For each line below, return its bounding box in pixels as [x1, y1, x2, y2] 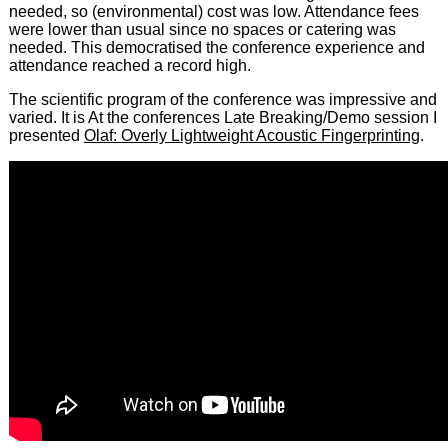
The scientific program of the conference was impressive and [8, 91, 437, 109]
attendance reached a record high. [8, 57, 251, 75]
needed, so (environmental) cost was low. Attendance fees [8, 3, 419, 21]
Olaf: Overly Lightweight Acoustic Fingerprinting [83, 127, 420, 145]
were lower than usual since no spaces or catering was [8, 21, 396, 39]
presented [8, 127, 84, 145]
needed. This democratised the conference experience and [8, 39, 425, 57]
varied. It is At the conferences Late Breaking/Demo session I [8, 109, 437, 127]
